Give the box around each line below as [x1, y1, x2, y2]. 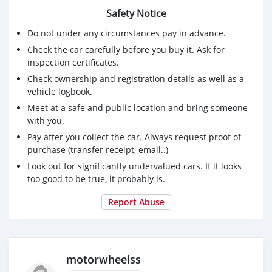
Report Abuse [107, 195, 165, 208]
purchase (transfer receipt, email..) [27, 143, 168, 155]
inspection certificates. [27, 56, 119, 68]
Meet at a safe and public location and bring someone [27, 101, 248, 114]
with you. [27, 114, 64, 126]
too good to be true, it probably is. [27, 172, 165, 185]
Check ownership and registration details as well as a [27, 72, 244, 84]
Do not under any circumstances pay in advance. [27, 27, 226, 39]
